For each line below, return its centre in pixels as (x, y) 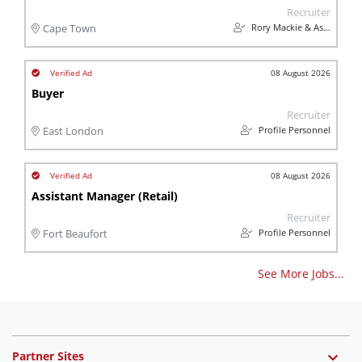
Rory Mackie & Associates (286, 27)
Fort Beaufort (75, 234)
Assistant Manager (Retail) (105, 196)
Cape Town (69, 29)
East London (73, 131)
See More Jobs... (301, 274)
